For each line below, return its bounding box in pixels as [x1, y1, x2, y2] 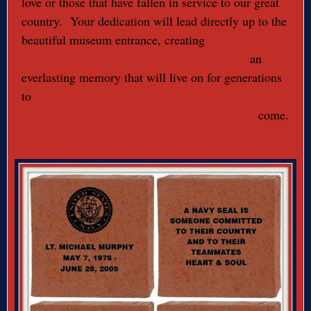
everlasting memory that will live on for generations [22, 69, 282, 86]
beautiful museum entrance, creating [22, 31, 205, 49]
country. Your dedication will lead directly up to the [22, 12, 287, 30]
